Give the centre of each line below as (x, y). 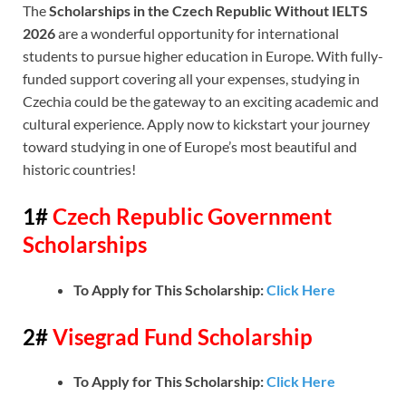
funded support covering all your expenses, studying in (191, 79)
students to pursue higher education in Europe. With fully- (203, 56)
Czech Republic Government (190, 217)
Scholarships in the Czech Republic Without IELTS (208, 11)
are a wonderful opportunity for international (197, 34)
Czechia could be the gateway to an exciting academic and (201, 101)
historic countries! (79, 169)
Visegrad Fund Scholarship (180, 336)
